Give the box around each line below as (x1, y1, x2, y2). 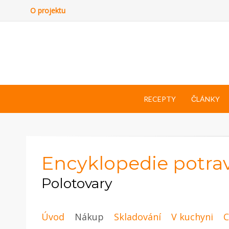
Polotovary (41, 174, 112, 192)
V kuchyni (171, 210, 213, 223)
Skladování (114, 210, 161, 223)
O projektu (30, 6, 65, 15)
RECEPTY (143, 94, 176, 103)
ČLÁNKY (191, 94, 220, 103)
